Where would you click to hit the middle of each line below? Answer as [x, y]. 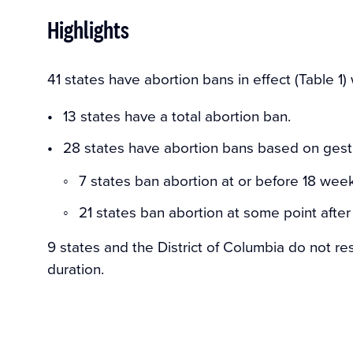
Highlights [88, 29]
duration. [76, 269]
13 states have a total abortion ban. [177, 115]
